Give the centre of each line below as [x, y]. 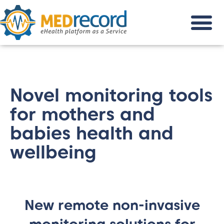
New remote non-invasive [112, 205]
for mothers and [82, 114]
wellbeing [53, 152]
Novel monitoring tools [111, 95]
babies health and [92, 133]
